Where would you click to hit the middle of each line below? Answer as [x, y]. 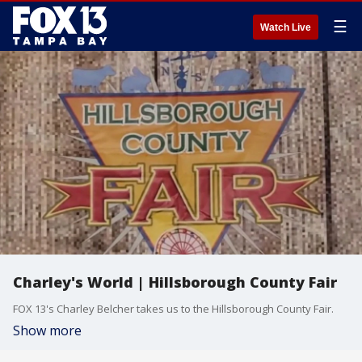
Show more [47, 330]
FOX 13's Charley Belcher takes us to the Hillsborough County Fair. [173, 309]
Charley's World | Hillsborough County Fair [175, 282]
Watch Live [286, 27]
